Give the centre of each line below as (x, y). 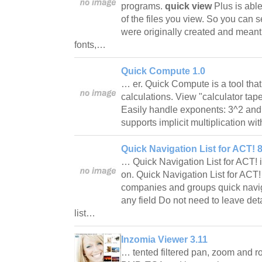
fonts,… (91, 44)
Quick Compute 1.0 (163, 71)
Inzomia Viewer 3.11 (164, 239)
